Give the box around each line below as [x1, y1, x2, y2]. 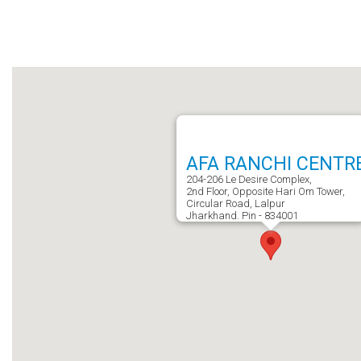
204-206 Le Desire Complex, [185, 173, 312, 185]
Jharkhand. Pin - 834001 [185, 210, 298, 222]
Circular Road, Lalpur [185, 197, 285, 210]
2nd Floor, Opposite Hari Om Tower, [185, 185, 345, 197]
